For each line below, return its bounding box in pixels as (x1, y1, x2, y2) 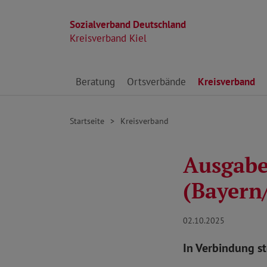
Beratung (76, 75, 115, 88)
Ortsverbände (127, 75, 186, 88)
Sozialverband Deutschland (70, 18, 186, 31)
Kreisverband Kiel (70, 32, 147, 45)
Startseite (70, 115, 104, 126)
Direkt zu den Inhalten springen (69, 69, 207, 82)
